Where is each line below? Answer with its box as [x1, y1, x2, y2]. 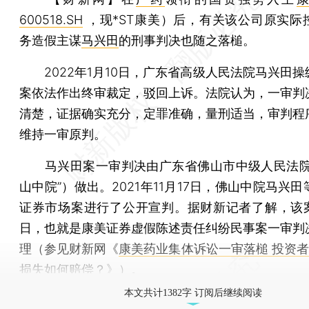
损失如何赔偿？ [19, 261, 106, 277]
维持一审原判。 [19, 126, 106, 141]
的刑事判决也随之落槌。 [119, 32, 255, 48]
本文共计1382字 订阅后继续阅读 [124, 287, 262, 298]
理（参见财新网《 [19, 241, 119, 256]
